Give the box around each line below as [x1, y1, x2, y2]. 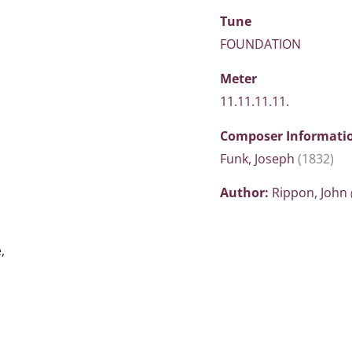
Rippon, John [272, 184, 350, 201]
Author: [220, 184, 272, 201]
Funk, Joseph [220, 150, 298, 167]
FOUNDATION [220, 35, 301, 53]
